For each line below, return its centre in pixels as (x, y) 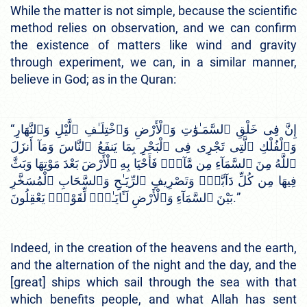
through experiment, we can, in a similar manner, (153, 62)
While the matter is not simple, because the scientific (153, 11)
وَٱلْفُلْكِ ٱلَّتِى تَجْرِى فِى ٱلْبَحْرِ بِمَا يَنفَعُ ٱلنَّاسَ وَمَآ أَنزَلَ (153, 147)
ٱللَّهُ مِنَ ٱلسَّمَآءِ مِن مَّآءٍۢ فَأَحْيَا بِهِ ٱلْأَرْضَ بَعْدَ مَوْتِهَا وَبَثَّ (153, 164)
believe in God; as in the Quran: (93, 79)
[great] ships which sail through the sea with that (153, 282)
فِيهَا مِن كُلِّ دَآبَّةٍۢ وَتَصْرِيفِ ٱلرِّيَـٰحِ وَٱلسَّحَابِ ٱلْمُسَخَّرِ (153, 181)
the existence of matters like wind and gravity (153, 45)
